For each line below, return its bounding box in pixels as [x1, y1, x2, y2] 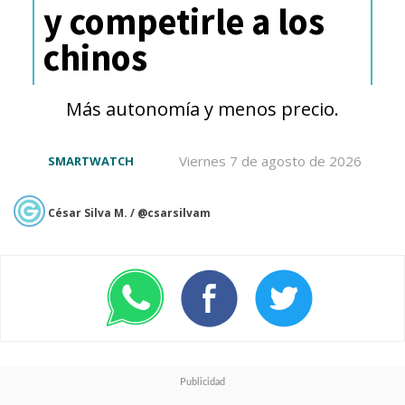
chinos [42, 34, 147, 81]
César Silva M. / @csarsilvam [48, 205, 211, 221]
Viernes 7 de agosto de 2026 [179, 152, 363, 171]
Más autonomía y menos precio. [65, 95, 339, 121]
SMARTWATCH [47, 153, 134, 170]
